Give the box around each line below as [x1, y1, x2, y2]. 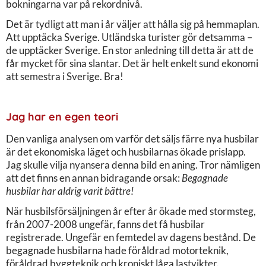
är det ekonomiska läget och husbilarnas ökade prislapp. [6, 145, 246, 158]
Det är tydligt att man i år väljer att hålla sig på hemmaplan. [6, 17, 259, 30]
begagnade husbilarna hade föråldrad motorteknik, [6, 243, 229, 256]
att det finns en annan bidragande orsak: [6, 171, 182, 184]
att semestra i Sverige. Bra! [6, 69, 123, 83]
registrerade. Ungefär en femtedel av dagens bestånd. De [6, 230, 256, 243]
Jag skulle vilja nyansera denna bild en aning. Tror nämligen [6, 158, 260, 171]
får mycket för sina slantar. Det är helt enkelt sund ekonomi [6, 56, 258, 69]
